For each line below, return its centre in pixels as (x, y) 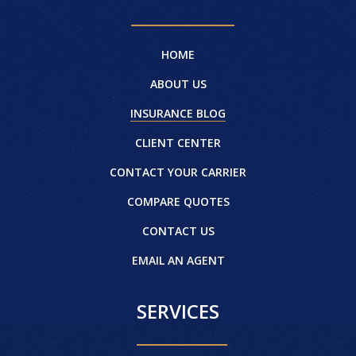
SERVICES (178, 311)
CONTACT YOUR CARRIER (178, 172)
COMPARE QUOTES (178, 201)
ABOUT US (178, 83)
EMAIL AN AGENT (178, 260)
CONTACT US (178, 230)
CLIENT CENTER (178, 142)
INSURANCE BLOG (178, 113)
